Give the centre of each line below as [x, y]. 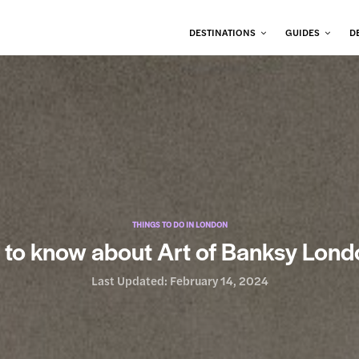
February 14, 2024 [219, 280]
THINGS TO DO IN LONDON [179, 224]
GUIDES [303, 32]
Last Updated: [130, 280]
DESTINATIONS [223, 32]
